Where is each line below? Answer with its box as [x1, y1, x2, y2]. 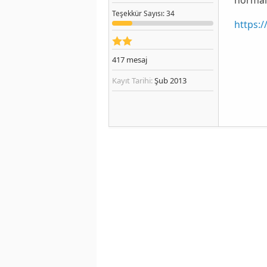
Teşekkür [112, 8, 142, 18]
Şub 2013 [153, 74, 187, 86]
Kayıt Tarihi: [112, 74, 153, 86]
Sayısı [142, 8, 163, 18]
